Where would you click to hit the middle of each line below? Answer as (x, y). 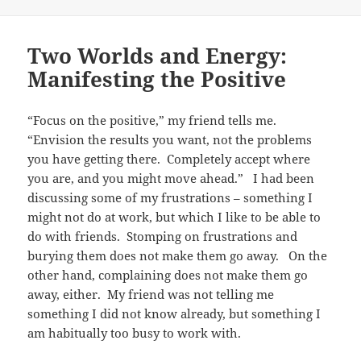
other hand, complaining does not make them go (168, 274)
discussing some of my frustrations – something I (170, 197)
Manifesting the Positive (157, 79)
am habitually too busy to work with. (135, 332)
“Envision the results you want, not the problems (170, 139)
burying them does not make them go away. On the (178, 255)
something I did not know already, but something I (174, 313)
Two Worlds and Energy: (158, 55)
